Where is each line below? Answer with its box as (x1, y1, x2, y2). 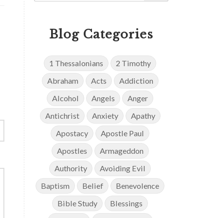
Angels (91, 93, 115, 103)
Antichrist (45, 110, 79, 120)
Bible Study (57, 198, 98, 208)
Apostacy (56, 128, 89, 138)
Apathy (130, 110, 155, 120)
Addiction (119, 75, 153, 85)
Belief (82, 181, 104, 190)
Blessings (110, 198, 143, 208)
